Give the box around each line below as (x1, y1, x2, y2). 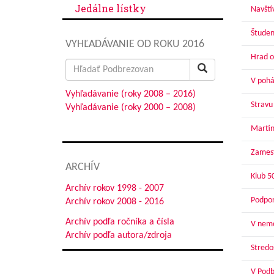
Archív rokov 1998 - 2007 (65, 183, 164, 193)
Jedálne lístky (75, 2, 146, 15)
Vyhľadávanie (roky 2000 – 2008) (65, 103, 196, 113)
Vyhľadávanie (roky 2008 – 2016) (65, 89, 196, 99)
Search (65, 60, 92, 70)
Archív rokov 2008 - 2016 (65, 197, 164, 207)
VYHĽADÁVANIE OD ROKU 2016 (65, 39, 204, 50)
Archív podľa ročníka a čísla (65, 217, 174, 227)
